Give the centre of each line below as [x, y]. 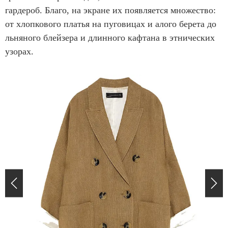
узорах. [19, 51]
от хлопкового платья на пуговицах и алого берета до [111, 24]
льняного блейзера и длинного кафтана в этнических [110, 37]
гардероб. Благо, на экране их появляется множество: [110, 10]
